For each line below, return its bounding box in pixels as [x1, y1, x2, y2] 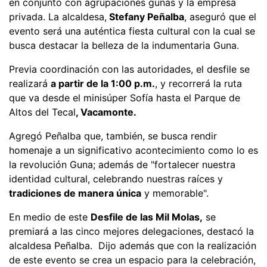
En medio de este [9, 210, 91, 223]
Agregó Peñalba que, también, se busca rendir [9, 129, 217, 142]
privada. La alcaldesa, [9, 10, 107, 23]
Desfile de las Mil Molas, [91, 210, 203, 223]
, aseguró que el [184, 10, 256, 23]
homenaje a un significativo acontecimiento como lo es [9, 144, 258, 156]
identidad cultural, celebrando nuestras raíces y [9, 172, 223, 185]
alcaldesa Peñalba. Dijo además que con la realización [9, 239, 256, 252]
